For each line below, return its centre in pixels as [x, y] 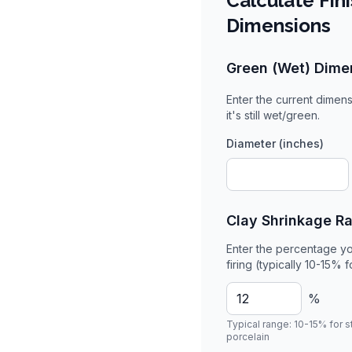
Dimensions [279, 26]
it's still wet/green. [273, 115]
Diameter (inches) [275, 143]
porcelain [248, 337]
